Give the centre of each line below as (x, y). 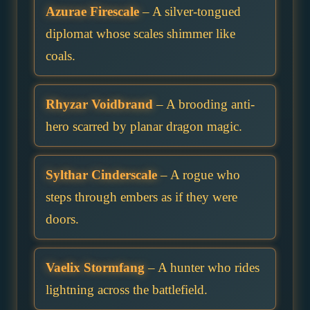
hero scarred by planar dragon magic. (144, 126)
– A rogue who (199, 174)
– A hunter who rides (202, 267)
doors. (62, 219)
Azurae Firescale (92, 11)
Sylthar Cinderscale (101, 174)
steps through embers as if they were (142, 197)
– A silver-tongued (190, 11)
